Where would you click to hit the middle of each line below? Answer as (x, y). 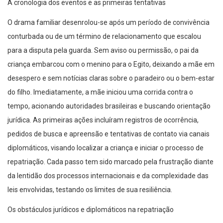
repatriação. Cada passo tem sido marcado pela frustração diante (111, 162)
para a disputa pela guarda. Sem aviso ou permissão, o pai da (103, 51)
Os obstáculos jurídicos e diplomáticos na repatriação (91, 210)
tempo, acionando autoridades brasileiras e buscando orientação (109, 106)
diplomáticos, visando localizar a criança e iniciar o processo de (106, 148)
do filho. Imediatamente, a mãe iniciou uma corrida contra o (100, 92)
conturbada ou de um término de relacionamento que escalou (104, 37)
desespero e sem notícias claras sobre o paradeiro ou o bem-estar (111, 78)
